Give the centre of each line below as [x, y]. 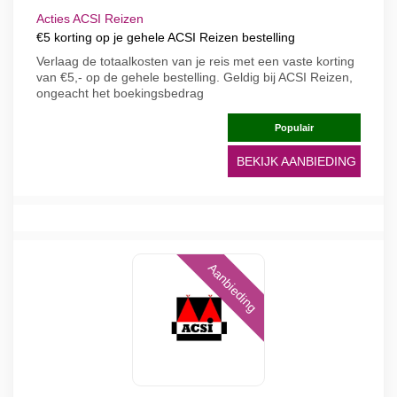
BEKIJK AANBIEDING [296, 161]
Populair [294, 128]
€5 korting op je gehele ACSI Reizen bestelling [166, 37]
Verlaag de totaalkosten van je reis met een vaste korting [195, 61]
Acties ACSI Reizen [90, 19]
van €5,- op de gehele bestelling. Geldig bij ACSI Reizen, [195, 77]
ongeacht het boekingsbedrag [120, 93]
